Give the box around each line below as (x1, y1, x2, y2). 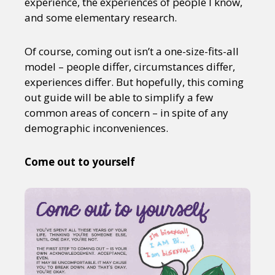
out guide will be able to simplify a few (25, 90, 213, 104)
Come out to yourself (25, 155, 135, 169)
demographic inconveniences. (25, 121, 168, 135)
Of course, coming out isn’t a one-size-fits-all (25, 44, 239, 58)
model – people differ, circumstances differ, (25, 60, 235, 74)
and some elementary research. (25, 10, 177, 25)
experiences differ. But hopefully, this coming (25, 75, 244, 89)
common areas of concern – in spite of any (25, 106, 228, 120)
